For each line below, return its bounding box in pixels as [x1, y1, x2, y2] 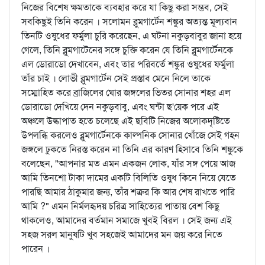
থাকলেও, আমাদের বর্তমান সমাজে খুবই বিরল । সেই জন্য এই [21, 214, 232, 227]
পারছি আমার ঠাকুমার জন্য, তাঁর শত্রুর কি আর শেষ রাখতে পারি [21, 186, 235, 198]
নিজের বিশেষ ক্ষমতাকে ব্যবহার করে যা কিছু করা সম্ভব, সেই [21, 1, 228, 14]
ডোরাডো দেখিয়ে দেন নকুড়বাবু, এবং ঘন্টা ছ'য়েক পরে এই [21, 101, 219, 113]
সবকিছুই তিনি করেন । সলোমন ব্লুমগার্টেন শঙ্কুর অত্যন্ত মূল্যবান [21, 15, 237, 28]
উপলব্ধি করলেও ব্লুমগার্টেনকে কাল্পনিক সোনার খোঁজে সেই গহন [21, 129, 240, 141]
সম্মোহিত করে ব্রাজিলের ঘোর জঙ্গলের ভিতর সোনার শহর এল [21, 86, 231, 99]
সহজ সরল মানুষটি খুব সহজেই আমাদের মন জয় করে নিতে [21, 228, 222, 241]
